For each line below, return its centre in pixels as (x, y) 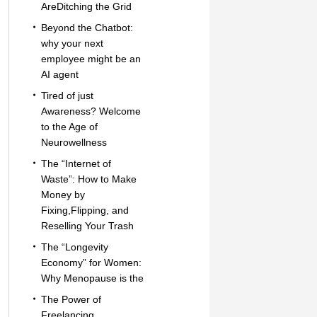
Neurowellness (74, 142)
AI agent (59, 74)
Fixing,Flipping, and (85, 210)
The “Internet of (76, 163)
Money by (63, 195)
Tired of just (67, 96)
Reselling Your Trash (87, 226)
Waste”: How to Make (88, 179)
